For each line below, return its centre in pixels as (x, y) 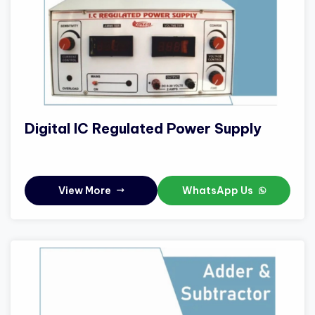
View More (86, 191)
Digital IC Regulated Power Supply (143, 129)
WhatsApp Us (219, 191)
